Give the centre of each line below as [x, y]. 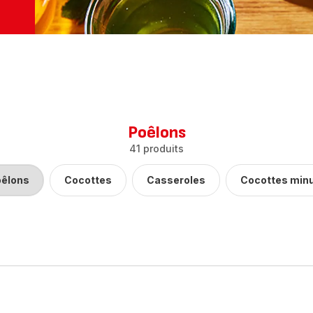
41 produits [156, 148]
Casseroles [176, 180]
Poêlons [156, 132]
